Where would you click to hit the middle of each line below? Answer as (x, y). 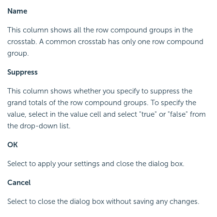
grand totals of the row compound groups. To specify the (102, 102)
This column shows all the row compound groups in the (100, 30)
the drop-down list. (39, 126)
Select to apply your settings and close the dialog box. (96, 163)
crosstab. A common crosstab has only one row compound (105, 41)
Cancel (19, 182)
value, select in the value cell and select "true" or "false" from (107, 114)
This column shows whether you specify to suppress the (100, 91)
